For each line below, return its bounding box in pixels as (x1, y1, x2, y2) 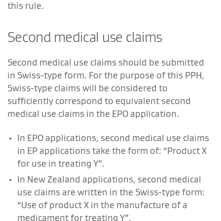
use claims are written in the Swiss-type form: (17, 186, 205, 198)
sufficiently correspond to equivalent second (7, 95, 191, 107)
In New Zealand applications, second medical (17, 173, 201, 185)
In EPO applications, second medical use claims (17, 132, 209, 144)
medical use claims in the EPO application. (7, 108, 179, 119)
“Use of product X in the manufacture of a (17, 199, 187, 211)
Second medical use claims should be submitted (7, 56, 204, 68)
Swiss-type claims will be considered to (7, 82, 168, 94)
